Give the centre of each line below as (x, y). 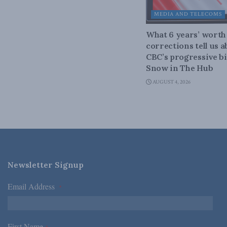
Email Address (33, 186)
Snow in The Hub (180, 68)
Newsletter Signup (46, 165)
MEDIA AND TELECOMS (188, 14)
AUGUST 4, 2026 (171, 82)
